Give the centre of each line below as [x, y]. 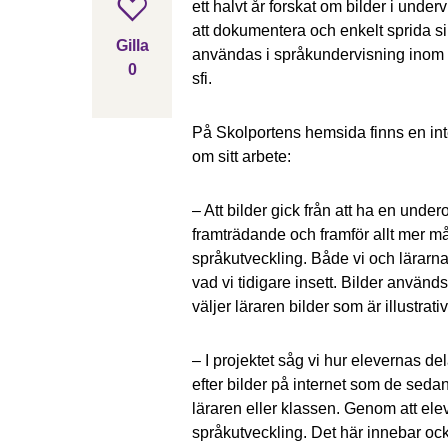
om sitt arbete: [241, 156]
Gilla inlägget [246, 40]
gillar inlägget [182, 92]
